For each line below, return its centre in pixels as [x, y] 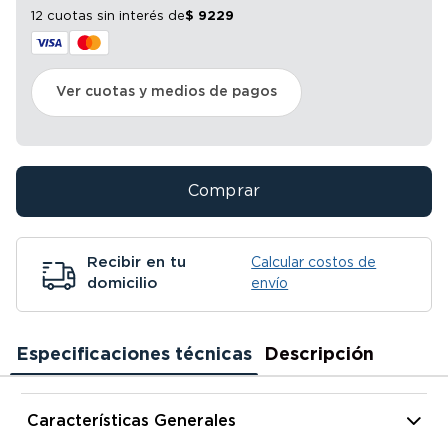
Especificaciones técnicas [134, 355]
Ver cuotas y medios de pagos [166, 92]
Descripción [319, 355]
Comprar [224, 190]
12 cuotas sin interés [97, 16]
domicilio [122, 283]
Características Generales [131, 421]
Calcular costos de [314, 263]
